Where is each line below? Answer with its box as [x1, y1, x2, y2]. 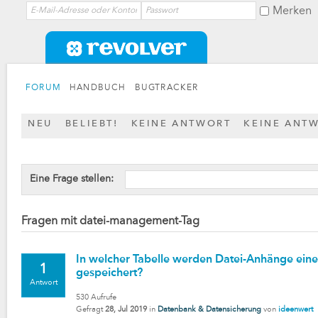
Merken [273, 6, 312, 17]
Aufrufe [89, 294, 116, 302]
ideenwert [278, 306, 313, 314]
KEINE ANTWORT [131, 119, 231, 128]
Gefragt [76, 306, 103, 314]
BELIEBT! [65, 119, 119, 128]
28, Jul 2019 [105, 306, 147, 314]
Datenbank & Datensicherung [158, 306, 261, 314]
